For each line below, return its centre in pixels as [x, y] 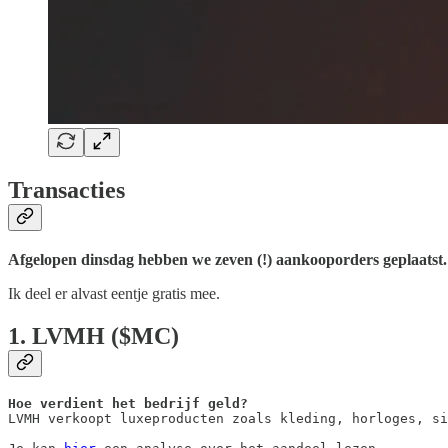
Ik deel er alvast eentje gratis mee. [114, 293]
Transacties [66, 189]
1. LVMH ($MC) [93, 335]
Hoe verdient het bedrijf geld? [128, 404]
